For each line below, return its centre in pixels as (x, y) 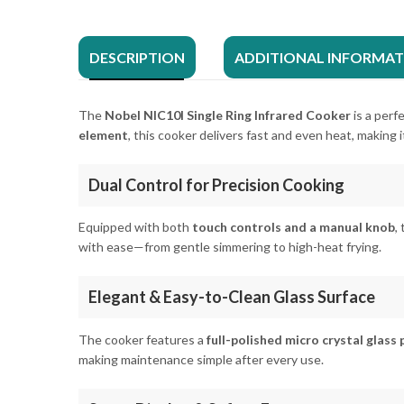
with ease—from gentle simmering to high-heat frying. (230, 247)
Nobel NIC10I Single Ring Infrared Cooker (228, 115)
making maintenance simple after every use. (201, 359)
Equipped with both (135, 227)
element (103, 135)
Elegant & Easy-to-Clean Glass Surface (232, 297)
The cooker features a (142, 339)
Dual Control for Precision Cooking (216, 185)
